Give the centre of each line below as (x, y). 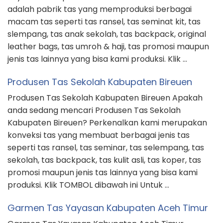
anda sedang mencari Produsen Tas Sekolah (94, 111)
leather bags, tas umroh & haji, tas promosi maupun (108, 47)
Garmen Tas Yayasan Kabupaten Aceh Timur (108, 208)
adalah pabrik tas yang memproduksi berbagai (100, 9)
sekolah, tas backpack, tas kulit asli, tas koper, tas (104, 160)
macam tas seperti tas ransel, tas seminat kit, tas (104, 22)
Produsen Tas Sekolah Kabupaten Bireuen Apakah (105, 98)
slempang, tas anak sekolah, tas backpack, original (107, 34)
